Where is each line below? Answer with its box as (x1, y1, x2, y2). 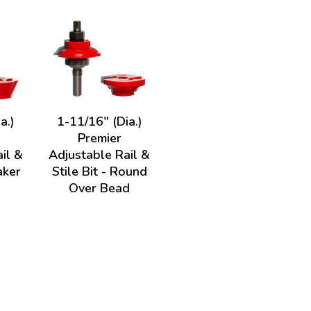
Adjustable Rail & (49, 146, 151, 163)
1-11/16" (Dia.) (56, 113, 142, 130)
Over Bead (69, 180, 131, 196)
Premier (77, 130, 121, 146)
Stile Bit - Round (51, 163, 147, 180)
